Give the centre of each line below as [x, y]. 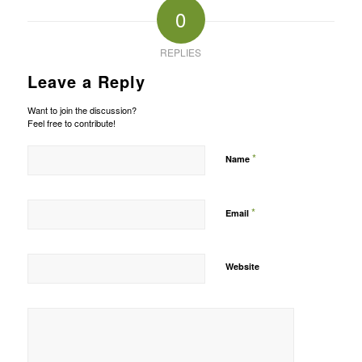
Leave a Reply [86, 82]
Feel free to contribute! [71, 123]
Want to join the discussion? [82, 110]
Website [242, 267]
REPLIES [181, 53]
